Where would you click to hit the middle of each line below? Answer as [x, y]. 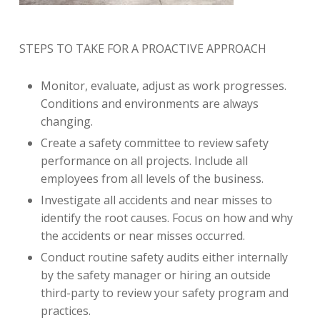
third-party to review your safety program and [164, 293]
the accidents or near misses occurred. [142, 236]
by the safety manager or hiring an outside [155, 275]
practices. [65, 311]
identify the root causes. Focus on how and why [166, 218]
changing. [66, 121]
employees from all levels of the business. [152, 179]
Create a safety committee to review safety [154, 143]
